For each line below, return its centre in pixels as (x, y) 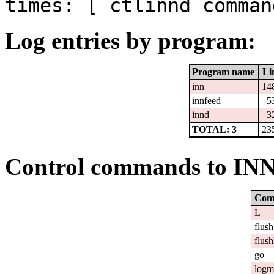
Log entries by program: (130, 41)
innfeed (207, 101)
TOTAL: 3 (215, 130)
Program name (224, 72)
